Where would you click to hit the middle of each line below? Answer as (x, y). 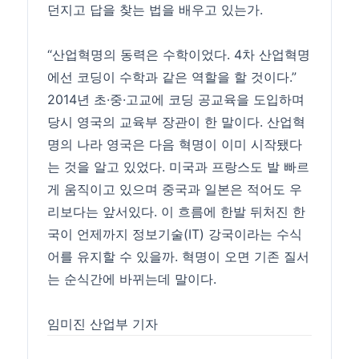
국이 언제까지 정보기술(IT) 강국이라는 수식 (175, 234)
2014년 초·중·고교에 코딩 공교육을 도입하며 (176, 100)
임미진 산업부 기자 (103, 324)
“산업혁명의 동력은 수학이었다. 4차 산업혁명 (179, 55)
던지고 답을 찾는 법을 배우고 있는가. (155, 10)
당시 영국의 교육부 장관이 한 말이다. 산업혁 (177, 122)
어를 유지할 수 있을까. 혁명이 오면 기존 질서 (179, 257)
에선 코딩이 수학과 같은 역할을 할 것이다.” (172, 77)
